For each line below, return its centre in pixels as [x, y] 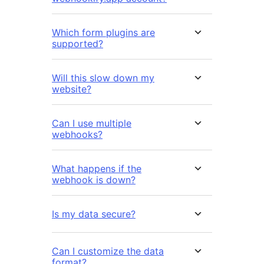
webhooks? [77, 135]
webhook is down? [94, 180]
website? [72, 89]
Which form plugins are [103, 33]
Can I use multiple [92, 123]
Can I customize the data [108, 251]
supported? [77, 44]
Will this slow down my [103, 78]
